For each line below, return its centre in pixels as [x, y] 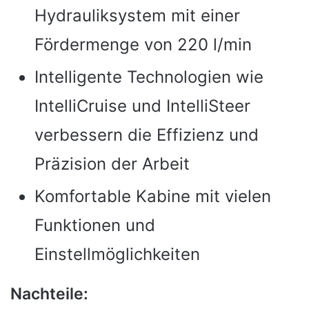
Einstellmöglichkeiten [117, 255]
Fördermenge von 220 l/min [143, 45]
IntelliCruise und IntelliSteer [142, 106]
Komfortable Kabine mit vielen [153, 197]
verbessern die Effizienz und [147, 135]
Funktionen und [95, 226]
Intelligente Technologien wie [149, 77]
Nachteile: [49, 294]
